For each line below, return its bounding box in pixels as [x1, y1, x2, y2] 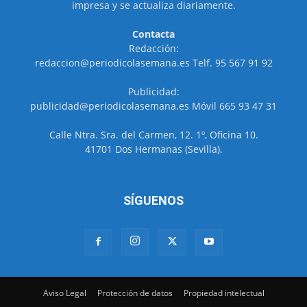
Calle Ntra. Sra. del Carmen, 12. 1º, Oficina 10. [49, 128, 258, 142]
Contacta [132, 27, 175, 41]
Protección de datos [97, 287, 173, 299]
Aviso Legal [42, 287, 86, 299]
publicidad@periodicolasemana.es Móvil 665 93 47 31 [30, 99, 277, 113]
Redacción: [128, 42, 179, 56]
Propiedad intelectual [183, 287, 265, 299]
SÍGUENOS [123, 193, 184, 208]
